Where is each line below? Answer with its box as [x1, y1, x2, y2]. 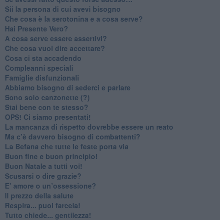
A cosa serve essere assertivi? [4, 33, 107, 43]
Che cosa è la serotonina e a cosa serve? [4, 13, 143, 24]
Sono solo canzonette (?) [4, 92, 90, 102]
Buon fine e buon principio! [4, 151, 98, 161]
